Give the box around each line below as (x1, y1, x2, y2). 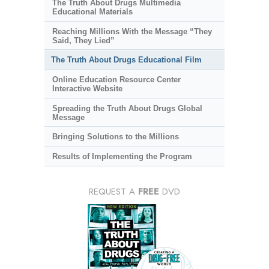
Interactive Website (52, 84, 122, 94)
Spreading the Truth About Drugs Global (52, 103, 202, 113)
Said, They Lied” (52, 35, 115, 45)
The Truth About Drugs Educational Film (51, 55, 202, 65)
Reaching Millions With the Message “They (52, 26, 212, 36)
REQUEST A (89, 184, 138, 198)
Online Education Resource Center (52, 75, 181, 85)
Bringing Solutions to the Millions (52, 132, 179, 142)
